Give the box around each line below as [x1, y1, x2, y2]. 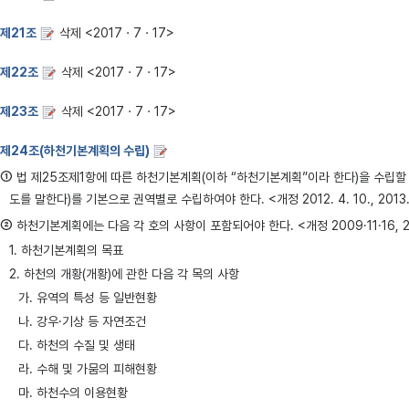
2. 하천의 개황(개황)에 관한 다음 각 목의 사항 [9, 267, 239, 281]
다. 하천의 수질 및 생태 [18, 338, 135, 352]
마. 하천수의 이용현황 [18, 385, 128, 400]
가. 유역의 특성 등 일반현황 [18, 290, 157, 305]
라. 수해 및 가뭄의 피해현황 [18, 362, 157, 376]
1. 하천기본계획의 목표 [9, 243, 123, 257]
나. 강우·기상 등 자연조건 [18, 314, 146, 329]
